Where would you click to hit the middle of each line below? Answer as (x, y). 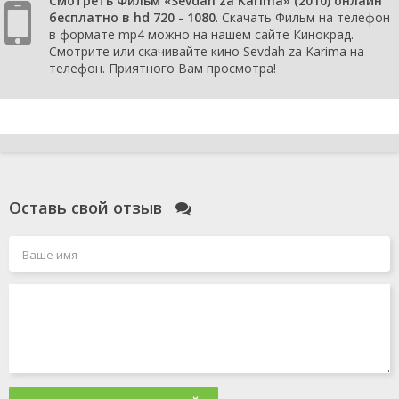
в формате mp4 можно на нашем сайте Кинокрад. (201, 35)
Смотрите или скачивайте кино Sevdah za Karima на (207, 52)
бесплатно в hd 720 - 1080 (132, 18)
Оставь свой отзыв (88, 208)
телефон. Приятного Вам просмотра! (163, 69)
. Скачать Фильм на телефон (303, 18)
